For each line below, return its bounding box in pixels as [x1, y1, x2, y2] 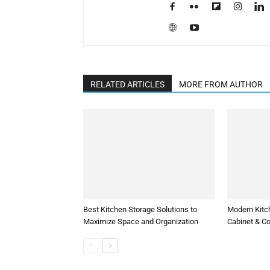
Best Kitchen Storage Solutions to [83, 205, 197, 215]
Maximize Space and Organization [83, 217, 198, 227]
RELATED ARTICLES [90, 80, 165, 90]
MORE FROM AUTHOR [179, 80, 263, 90]
